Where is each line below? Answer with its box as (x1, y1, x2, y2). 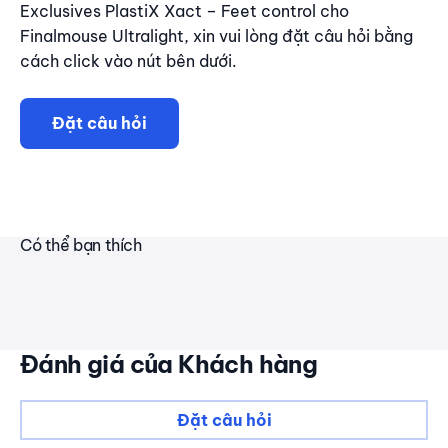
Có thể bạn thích (20, 235, 142, 256)
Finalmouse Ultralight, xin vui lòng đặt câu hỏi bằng (20, 26, 413, 47)
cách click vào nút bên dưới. (20, 51, 237, 72)
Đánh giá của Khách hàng (20, 349, 318, 380)
